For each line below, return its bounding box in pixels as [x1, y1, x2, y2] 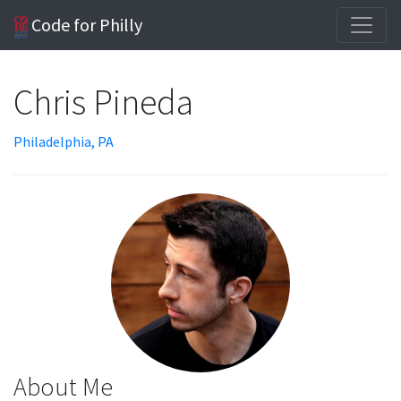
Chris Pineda [13, 80, 197, 124]
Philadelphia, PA [13, 132, 114, 150]
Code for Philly [28, 13, 143, 36]
